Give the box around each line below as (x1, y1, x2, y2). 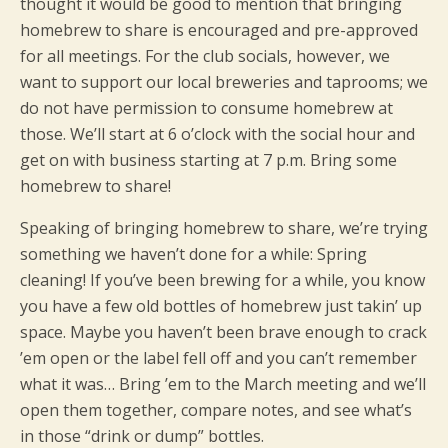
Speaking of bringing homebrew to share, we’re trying (20, 217, 428, 239)
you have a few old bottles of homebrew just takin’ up (20, 295, 422, 317)
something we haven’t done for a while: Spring (20, 243, 367, 265)
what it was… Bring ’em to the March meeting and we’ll (20, 373, 426, 395)
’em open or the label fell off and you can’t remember (20, 347, 417, 369)
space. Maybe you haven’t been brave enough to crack (20, 321, 427, 343)
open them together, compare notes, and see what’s (20, 399, 412, 421)
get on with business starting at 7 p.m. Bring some (20, 149, 397, 171)
